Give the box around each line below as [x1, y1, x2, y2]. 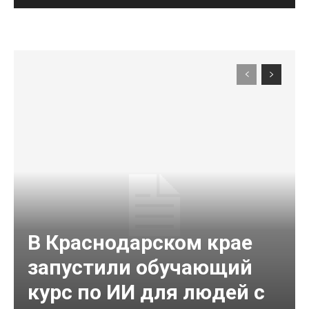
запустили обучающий [28, 255, 252, 280]
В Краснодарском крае [28, 230, 252, 255]
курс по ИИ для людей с [28, 280, 265, 305]
